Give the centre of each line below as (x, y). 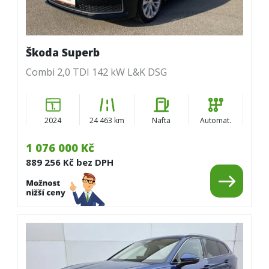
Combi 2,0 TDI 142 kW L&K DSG (96, 72)
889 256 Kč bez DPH (69, 162)
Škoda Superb (62, 53)
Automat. (216, 120)
